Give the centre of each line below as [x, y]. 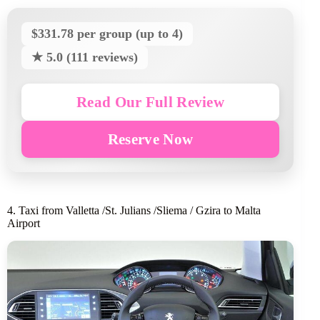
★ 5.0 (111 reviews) [85, 57]
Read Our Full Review [151, 102]
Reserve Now [150, 139]
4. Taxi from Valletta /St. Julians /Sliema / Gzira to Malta [134, 210]
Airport [24, 223]
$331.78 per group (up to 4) [107, 34]
